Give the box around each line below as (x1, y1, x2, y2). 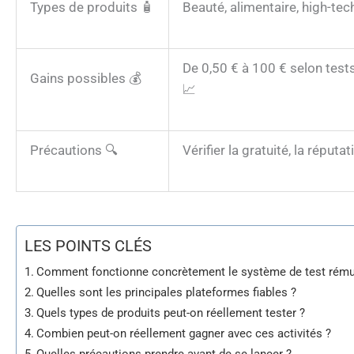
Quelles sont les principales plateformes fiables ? (36, 285, 297, 300)
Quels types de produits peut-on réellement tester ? (36, 306, 306, 321)
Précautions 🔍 (30, 141, 118, 158)
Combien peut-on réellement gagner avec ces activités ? (36, 326, 332, 341)
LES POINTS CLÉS (24, 236, 152, 256)
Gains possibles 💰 (30, 70, 141, 86)
